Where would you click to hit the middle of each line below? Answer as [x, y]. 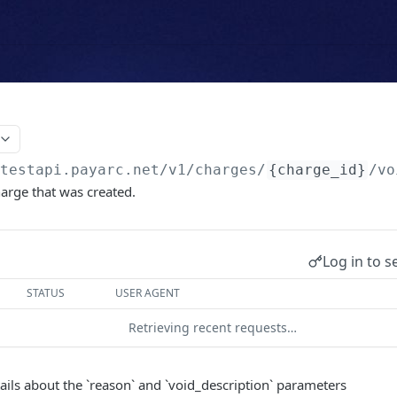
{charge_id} [318, 170]
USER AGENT [148, 293]
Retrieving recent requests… [213, 327]
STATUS [46, 293]
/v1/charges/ [213, 170]
